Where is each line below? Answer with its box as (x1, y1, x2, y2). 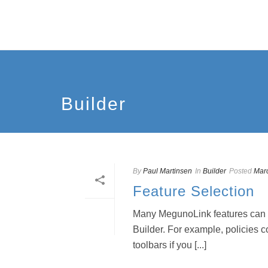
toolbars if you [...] (133, 240, 206, 250)
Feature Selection (133, 183, 254, 199)
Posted (229, 167, 252, 175)
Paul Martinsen (143, 167, 192, 175)
